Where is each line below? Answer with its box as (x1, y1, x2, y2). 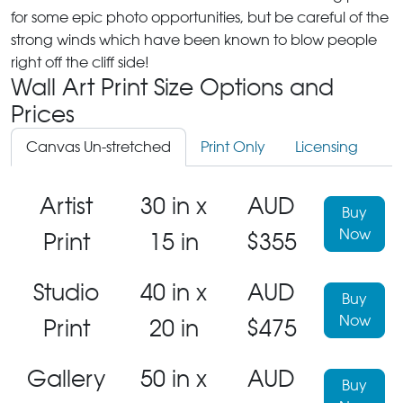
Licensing (295, 138, 358, 156)
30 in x (140, 192, 207, 219)
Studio (33, 278, 99, 306)
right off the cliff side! (11, 53, 149, 71)
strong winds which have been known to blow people (11, 31, 377, 49)
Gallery (27, 364, 105, 392)
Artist (40, 192, 93, 219)
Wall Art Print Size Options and (11, 73, 334, 101)
